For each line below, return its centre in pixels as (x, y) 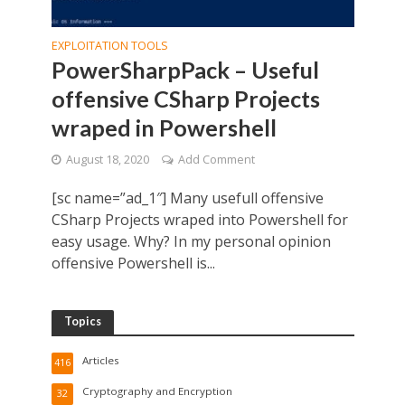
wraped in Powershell (164, 127)
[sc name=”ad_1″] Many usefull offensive (187, 198)
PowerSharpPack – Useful (185, 69)
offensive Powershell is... (133, 263)
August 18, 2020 (107, 159)
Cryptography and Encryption (157, 391)
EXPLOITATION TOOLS (109, 45)
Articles (100, 360)
